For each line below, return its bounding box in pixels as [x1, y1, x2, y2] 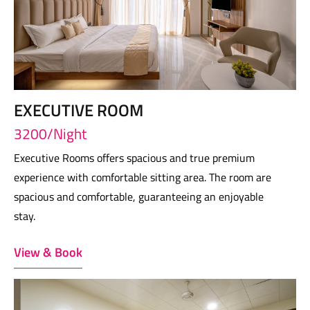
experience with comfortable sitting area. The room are [14, 169, 271, 185]
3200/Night [14, 122, 86, 145]
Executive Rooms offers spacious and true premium [14, 149, 255, 166]
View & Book [14, 243, 82, 262]
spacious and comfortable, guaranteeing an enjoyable [14, 188, 264, 205]
